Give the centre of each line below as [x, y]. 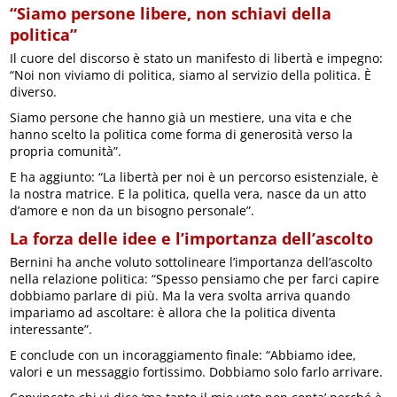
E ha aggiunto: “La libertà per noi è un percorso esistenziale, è [195, 176]
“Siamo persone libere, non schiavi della [171, 13]
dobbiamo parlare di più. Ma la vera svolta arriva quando [180, 295]
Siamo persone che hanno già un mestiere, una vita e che [181, 117]
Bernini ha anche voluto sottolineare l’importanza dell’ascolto [191, 261]
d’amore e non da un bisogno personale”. [132, 210]
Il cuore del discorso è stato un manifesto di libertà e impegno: [197, 58]
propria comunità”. [66, 151]
